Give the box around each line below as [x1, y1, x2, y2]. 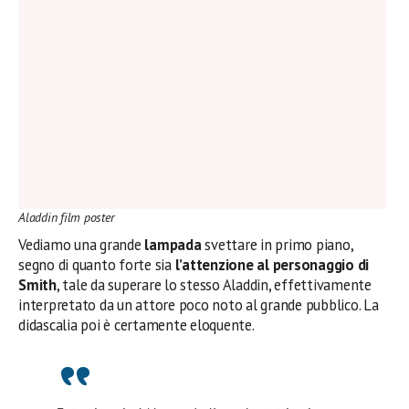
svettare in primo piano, [201, 234, 353, 255]
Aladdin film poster [18, 208, 115, 225]
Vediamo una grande [18, 234, 145, 255]
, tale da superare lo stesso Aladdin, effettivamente [56, 274, 372, 295]
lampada [144, 234, 202, 255]
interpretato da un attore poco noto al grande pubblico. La [18, 294, 379, 315]
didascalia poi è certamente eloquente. [18, 314, 255, 335]
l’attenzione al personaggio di [174, 254, 370, 275]
